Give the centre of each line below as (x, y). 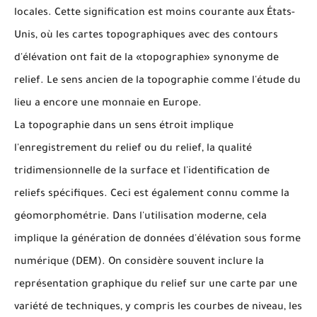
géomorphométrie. (63, 217)
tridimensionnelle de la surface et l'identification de (142, 172)
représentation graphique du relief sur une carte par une (156, 285)
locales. (34, 13)
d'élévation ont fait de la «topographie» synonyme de (146, 59)
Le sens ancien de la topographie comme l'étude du (174, 81)
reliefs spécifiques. (62, 195)
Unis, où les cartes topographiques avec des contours (146, 36)
